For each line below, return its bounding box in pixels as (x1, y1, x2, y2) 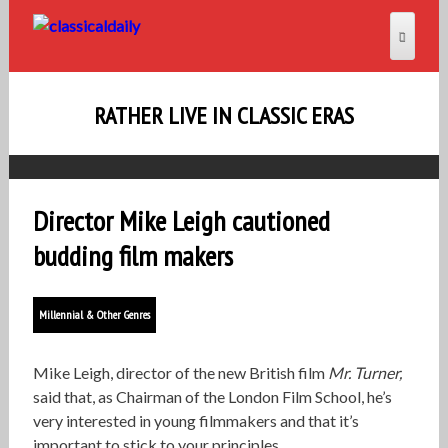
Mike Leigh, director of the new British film (32, 363, 328, 382)
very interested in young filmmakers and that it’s (32, 411, 359, 430)
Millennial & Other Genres (38, 307, 150, 322)
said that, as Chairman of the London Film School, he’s (32, 387, 392, 406)
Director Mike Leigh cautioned (32, 202, 330, 239)
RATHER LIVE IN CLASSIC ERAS (93, 100, 354, 131)
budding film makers (32, 237, 233, 274)
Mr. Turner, (327, 363, 402, 382)
